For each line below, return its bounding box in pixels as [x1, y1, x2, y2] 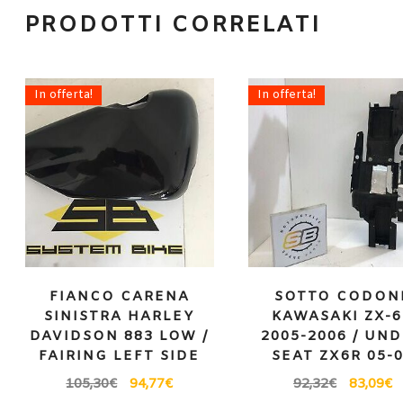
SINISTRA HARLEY [44, 308, 195, 327]
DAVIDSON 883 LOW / [30, 327, 210, 346]
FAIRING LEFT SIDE [39, 347, 201, 366]
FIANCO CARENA [49, 288, 190, 307]
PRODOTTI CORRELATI [24, 10, 320, 40]
